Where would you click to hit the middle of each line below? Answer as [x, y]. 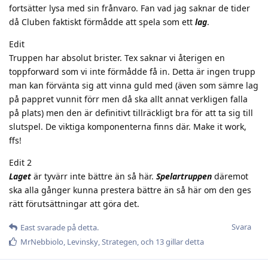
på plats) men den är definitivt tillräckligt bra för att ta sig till [131, 112]
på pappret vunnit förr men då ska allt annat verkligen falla [128, 99]
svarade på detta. [67, 227]
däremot [230, 176]
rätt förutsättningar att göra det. [74, 203]
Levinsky [83, 241]
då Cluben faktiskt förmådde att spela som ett [102, 22]
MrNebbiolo [42, 241]
